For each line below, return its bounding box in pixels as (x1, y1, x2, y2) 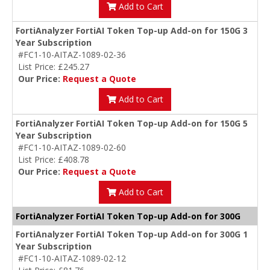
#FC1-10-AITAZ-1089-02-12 (18, 253, 126, 265)
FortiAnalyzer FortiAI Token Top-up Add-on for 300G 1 (16, 228, 248, 240)
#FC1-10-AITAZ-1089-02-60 (18, 142, 126, 154)
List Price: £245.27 (18, 61, 89, 73)
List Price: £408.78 (18, 154, 89, 166)
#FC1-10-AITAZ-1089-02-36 (18, 49, 126, 61)
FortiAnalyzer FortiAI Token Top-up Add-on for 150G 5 (16, 118, 248, 130)
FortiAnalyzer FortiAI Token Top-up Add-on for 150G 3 (16, 25, 248, 37)
